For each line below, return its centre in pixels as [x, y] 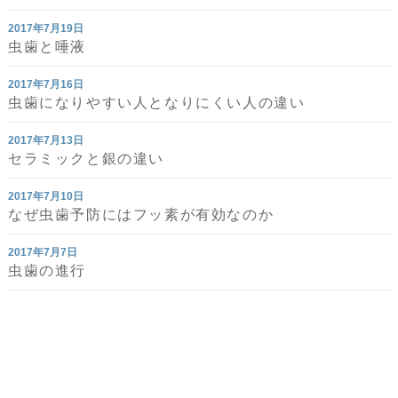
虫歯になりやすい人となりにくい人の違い [157, 103]
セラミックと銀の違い [87, 159]
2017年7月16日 [46, 84]
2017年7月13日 [46, 140]
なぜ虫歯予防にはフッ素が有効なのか [141, 215]
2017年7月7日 [43, 252]
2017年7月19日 [46, 28]
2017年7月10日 [46, 196]
